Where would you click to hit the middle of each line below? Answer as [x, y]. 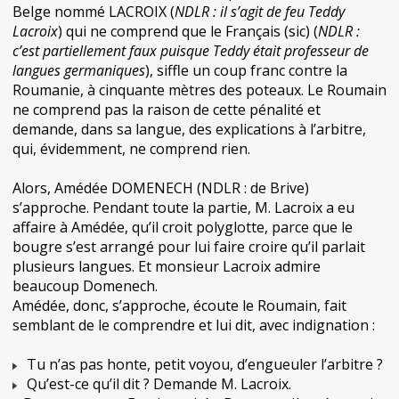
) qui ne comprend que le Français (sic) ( [188, 31]
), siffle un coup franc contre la [246, 70]
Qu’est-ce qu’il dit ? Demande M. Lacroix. [155, 384]
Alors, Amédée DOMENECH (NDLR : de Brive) [161, 188]
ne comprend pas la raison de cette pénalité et [167, 110]
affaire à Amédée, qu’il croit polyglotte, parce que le [183, 227]
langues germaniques [79, 70]
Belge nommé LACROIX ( [94, 12]
